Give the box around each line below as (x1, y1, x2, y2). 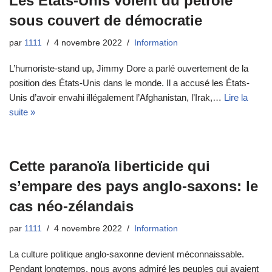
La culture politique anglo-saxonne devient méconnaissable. (9, 249, 244, 260)
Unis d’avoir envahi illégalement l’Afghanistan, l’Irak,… (9, 92, 224, 103)
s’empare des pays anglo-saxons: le (9, 178, 258, 195)
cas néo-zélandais (9, 198, 134, 215)
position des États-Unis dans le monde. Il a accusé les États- (9, 78, 250, 89)
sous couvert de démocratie (9, 12, 202, 29)
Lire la (224, 92, 248, 103)
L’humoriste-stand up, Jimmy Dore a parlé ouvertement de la (9, 63, 248, 74)
